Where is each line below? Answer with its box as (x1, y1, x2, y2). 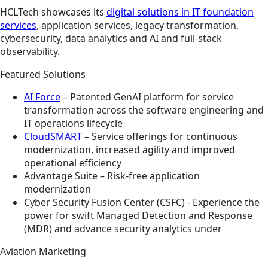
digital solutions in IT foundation (106, 5, 254, 19)
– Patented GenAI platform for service (60, 90, 234, 104)
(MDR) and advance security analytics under (24, 222, 222, 236)
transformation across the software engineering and (24, 103, 264, 117)
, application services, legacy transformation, (36, 19, 239, 32)
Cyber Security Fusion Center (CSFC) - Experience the (24, 196, 260, 209)
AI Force (24, 90, 60, 104)
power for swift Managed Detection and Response (24, 209, 252, 223)
